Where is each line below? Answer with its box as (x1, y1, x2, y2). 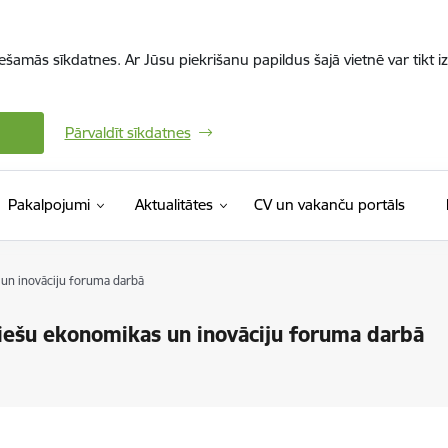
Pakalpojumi (7, 195, 90, 214)
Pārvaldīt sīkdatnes (64, 123, 191, 142)
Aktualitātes (134, 195, 213, 214)
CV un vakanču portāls (253, 195, 405, 214)
